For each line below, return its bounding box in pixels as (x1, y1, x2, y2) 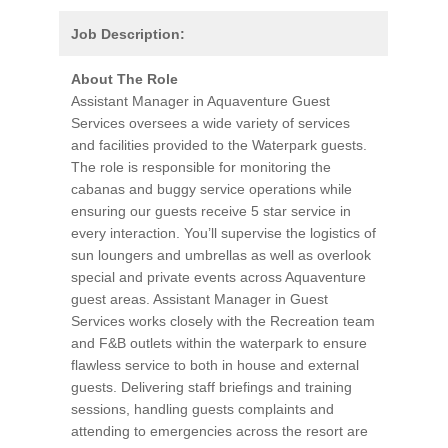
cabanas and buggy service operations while (71, 181, 352, 197)
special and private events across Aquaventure (71, 269, 366, 285)
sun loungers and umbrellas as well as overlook (71, 247, 371, 263)
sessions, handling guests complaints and (71, 401, 334, 417)
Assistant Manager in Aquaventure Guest (71, 93, 330, 109)
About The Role (71, 71, 178, 87)
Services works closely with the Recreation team (71, 313, 375, 329)
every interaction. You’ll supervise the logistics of (71, 225, 376, 241)
